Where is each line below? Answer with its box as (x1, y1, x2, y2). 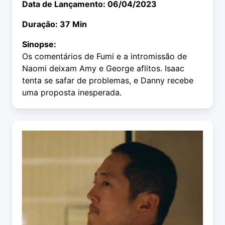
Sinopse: (22, 39, 56, 50)
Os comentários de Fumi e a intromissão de (22, 51, 187, 62)
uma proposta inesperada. (22, 87, 122, 98)
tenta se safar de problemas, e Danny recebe (22, 75, 193, 86)
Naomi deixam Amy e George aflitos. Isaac (22, 63, 184, 74)
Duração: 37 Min (22, 19, 87, 30)
